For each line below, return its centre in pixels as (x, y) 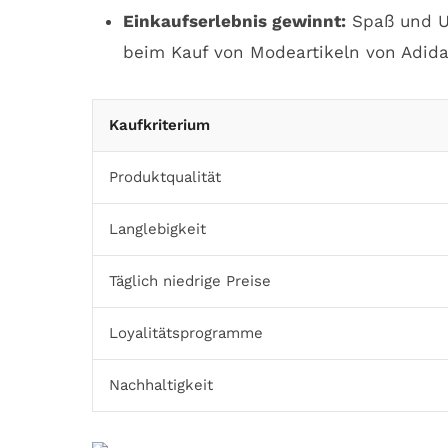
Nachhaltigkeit (161, 384)
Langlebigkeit (157, 228)
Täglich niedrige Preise (190, 280)
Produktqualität (165, 176)
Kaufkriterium (159, 124)
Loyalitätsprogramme (186, 332)
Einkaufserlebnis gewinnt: (234, 21)
